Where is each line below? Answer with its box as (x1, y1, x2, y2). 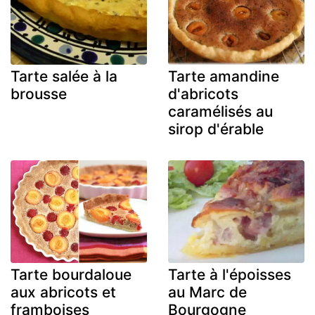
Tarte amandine (168, 67, 279, 86)
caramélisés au (168, 103, 273, 121)
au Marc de (168, 283, 247, 301)
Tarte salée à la (11, 67, 117, 86)
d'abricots (168, 85, 238, 103)
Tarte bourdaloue (11, 265, 131, 283)
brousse (11, 85, 67, 103)
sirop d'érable (168, 120, 264, 139)
